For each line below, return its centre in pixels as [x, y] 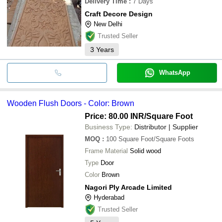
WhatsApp [174, 72]
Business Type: [109, 127]
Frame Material [106, 151]
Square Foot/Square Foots [156, 139]
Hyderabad [109, 197]
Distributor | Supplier [166, 127]
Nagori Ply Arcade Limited [128, 187]
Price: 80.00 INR [114, 116]
